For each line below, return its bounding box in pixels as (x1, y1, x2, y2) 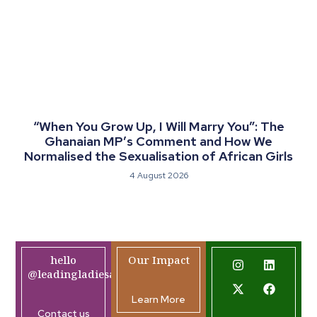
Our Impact (127, 253, 190, 267)
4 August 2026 (129, 170, 188, 182)
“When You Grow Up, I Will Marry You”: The (33, 118, 284, 135)
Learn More (132, 292, 185, 306)
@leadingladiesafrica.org (27, 267, 163, 282)
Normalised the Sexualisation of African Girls (24, 148, 293, 165)
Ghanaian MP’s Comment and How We (45, 133, 272, 150)
